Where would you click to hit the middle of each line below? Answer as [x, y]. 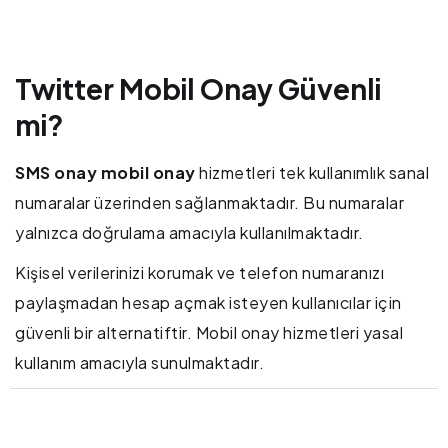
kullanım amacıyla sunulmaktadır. [139, 363]
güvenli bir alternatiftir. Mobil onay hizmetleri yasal [209, 333]
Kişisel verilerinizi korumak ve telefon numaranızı [199, 273]
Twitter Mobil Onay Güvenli [198, 89]
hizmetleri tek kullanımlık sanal [312, 173]
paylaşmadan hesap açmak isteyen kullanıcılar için [208, 303]
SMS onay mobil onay [105, 173]
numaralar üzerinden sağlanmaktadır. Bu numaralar [209, 203]
